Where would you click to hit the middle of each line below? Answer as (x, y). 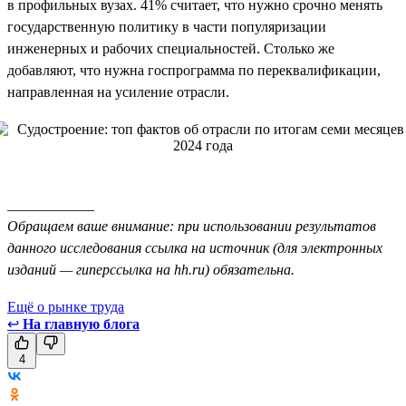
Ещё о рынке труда (66, 306)
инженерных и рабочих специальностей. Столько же (171, 48)
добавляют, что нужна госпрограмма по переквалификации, (194, 70)
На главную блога (81, 324)
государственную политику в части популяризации (167, 26)
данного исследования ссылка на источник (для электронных (195, 247)
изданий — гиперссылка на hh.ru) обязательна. (151, 269)
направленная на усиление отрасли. (118, 92)
